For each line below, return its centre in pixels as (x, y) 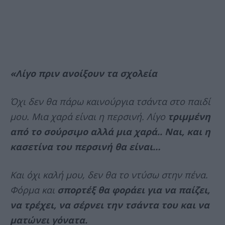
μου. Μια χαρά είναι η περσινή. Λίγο (89, 117)
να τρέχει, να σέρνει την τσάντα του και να (110, 205)
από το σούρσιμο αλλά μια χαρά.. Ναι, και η (110, 132)
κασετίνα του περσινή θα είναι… (85, 147)
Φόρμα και (34, 190)
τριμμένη (189, 117)
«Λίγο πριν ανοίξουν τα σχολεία (84, 74)
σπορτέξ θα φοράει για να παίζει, (134, 190)
